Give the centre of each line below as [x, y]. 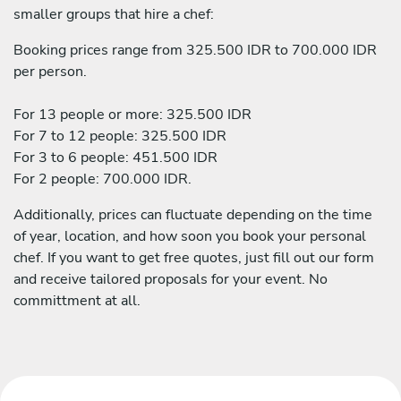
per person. [50, 71]
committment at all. [77, 300]
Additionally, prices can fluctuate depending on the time [193, 214]
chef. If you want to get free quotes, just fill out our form [194, 257]
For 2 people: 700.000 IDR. [102, 179]
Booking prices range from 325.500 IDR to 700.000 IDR [195, 50]
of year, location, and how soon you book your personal [190, 236]
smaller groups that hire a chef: [114, 14]
